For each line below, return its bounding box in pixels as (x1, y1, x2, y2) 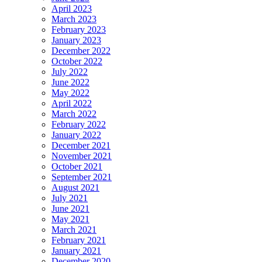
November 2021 (51, 151, 112, 161)
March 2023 (51, 14, 96, 25)
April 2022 (51, 98, 92, 109)
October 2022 (51, 56, 102, 67)
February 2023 (51, 25, 106, 35)
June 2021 (51, 204, 89, 214)
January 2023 (51, 35, 101, 46)
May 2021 (51, 214, 89, 225)
